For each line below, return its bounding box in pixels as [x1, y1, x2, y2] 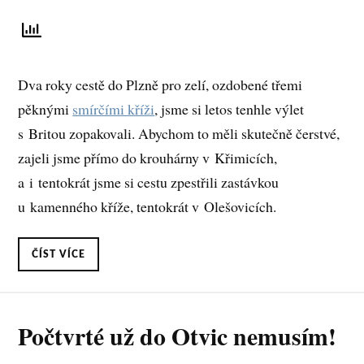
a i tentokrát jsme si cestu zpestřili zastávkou [18, 171, 279, 192]
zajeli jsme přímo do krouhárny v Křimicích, [18, 147, 278, 167]
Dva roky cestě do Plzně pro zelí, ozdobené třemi [18, 74, 303, 94]
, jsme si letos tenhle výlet [154, 98, 305, 119]
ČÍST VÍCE [32, 249, 86, 260]
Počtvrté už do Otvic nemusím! [18, 318, 337, 353]
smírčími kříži [72, 98, 155, 119]
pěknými [18, 98, 73, 119]
